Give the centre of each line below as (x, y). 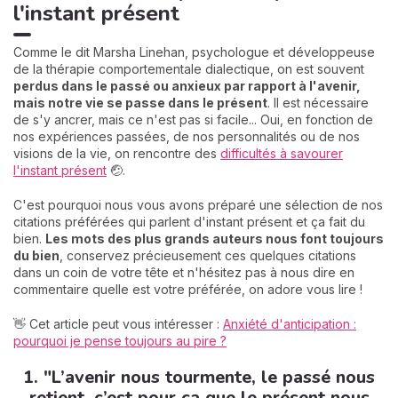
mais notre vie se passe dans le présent (140, 103)
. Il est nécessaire (318, 103)
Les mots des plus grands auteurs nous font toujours (215, 239)
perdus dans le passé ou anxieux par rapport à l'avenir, (187, 86)
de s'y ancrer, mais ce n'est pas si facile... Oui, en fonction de (193, 119)
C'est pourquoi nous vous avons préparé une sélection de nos (198, 205)
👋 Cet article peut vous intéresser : (118, 324)
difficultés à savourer (282, 153)
